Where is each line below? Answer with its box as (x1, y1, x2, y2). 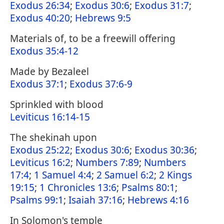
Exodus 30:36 (134, 143, 194, 156)
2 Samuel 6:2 (96, 168, 154, 181)
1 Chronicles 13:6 (39, 181, 116, 194)
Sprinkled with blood (10, 98, 103, 111)
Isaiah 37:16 (68, 193, 122, 206)
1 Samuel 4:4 (34, 168, 91, 181)
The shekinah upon (10, 131, 97, 144)
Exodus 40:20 (10, 11, 70, 24)
